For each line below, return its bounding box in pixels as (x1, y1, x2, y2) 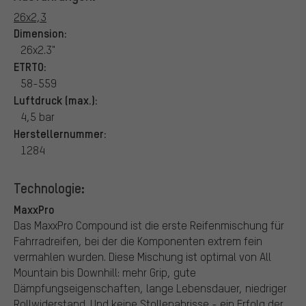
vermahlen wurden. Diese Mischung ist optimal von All (14, 249, 271, 264)
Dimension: (14, 25, 67, 40)
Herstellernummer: (14, 125, 107, 141)
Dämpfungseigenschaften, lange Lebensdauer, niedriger (14, 280, 287, 295)
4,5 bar (20, 109, 55, 124)
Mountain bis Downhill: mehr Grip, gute (14, 264, 196, 279)
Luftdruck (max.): (14, 92, 98, 107)
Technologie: (14, 178, 85, 197)
